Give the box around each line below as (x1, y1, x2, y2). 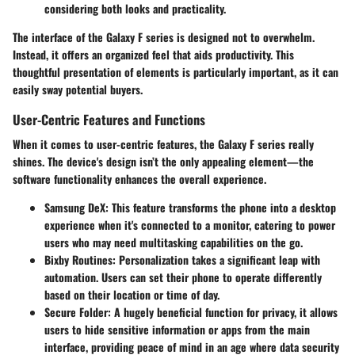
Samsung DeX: (44, 199, 109, 216)
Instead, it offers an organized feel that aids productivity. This (13, 45, 294, 63)
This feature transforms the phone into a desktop (109, 199, 336, 216)
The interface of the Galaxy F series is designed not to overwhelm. (13, 28, 315, 45)
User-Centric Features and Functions (13, 109, 205, 129)
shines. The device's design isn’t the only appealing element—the (13, 153, 314, 170)
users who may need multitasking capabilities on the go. (44, 234, 303, 251)
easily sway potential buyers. (13, 80, 143, 97)
